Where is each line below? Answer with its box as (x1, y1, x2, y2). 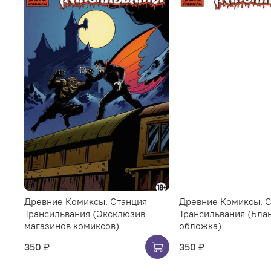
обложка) (179, 220, 221, 232)
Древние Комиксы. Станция (24, 195, 147, 208)
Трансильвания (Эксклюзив (24, 207, 145, 220)
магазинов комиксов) (24, 220, 119, 232)
